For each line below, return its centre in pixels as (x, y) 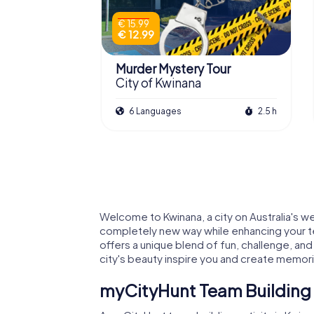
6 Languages (155, 111)
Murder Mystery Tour (173, 68)
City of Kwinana (158, 83)
